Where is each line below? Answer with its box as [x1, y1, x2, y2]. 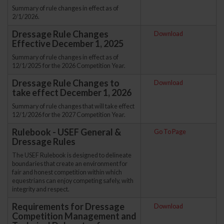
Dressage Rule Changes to [12, 77, 119, 88]
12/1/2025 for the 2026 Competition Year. [12, 61, 125, 69]
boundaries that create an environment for [12, 159, 127, 167]
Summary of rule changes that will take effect [12, 102, 134, 110]
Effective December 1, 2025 [12, 37, 123, 49]
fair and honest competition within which [12, 168, 122, 176]
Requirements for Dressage [12, 200, 124, 212]
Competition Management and [12, 210, 136, 221]
